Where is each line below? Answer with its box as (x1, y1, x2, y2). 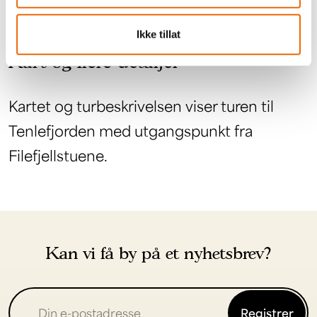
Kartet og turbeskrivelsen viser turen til (8, 96, 274, 115)
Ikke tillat (137, 28, 180, 40)
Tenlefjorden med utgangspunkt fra (8, 120, 253, 140)
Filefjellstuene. (8, 145, 108, 165)
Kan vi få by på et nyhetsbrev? (46, 242, 271, 263)
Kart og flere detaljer (8, 50, 180, 72)
